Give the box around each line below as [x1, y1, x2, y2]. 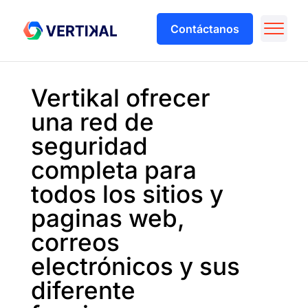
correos [30, 228, 120, 256]
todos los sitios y [30, 179, 223, 208]
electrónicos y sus [30, 252, 240, 280]
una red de [30, 107, 154, 136]
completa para [30, 155, 197, 184]
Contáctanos [170, 22, 239, 36]
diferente [30, 276, 135, 305]
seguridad [30, 131, 148, 160]
